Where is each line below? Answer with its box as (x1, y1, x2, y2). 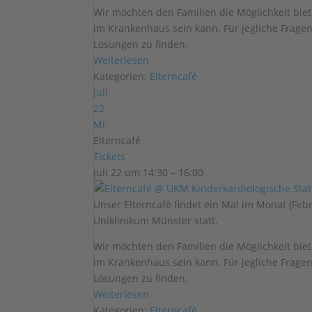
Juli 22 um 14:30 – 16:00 (93, 166, 204, 179)
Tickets (93, 150, 126, 163)
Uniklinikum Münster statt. (93, 214, 219, 227)
